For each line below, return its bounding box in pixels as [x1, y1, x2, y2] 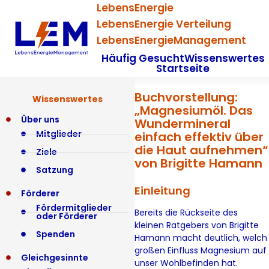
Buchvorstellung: [134, 89, 238, 106]
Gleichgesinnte [21, 252, 88, 264]
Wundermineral [134, 115, 231, 132]
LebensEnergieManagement [97, 33, 247, 47]
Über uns [21, 113, 59, 125]
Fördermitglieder [36, 202, 112, 214]
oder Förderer [36, 210, 97, 222]
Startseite [156, 61, 210, 76]
